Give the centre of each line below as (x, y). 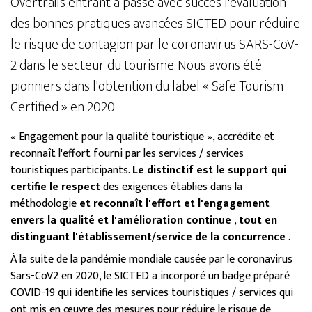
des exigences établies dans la (171, 187)
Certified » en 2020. (63, 107)
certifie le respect (55, 187)
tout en (258, 220)
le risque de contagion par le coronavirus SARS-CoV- (155, 45)
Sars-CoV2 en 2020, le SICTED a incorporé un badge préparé (150, 276)
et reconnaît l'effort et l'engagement (174, 204)
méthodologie (45, 204)
